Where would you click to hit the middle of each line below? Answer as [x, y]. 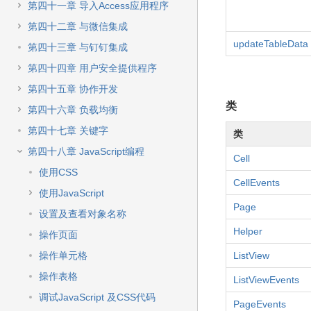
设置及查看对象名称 [83, 214]
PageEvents [260, 304]
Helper [248, 231]
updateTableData [271, 44]
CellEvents [257, 183]
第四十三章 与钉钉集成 [78, 47]
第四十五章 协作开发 [73, 89]
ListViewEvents [266, 280]
